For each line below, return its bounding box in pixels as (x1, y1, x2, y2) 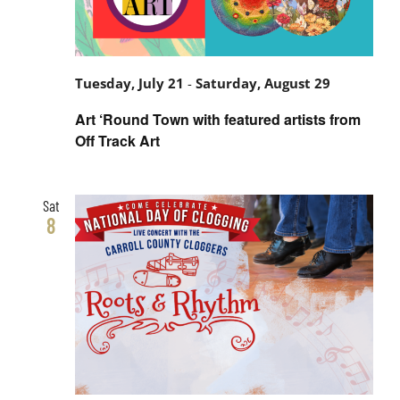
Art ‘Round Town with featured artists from (75, 108, 361, 129)
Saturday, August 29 (196, 74, 330, 94)
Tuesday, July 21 (75, 74, 184, 94)
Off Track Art (75, 129, 160, 151)
